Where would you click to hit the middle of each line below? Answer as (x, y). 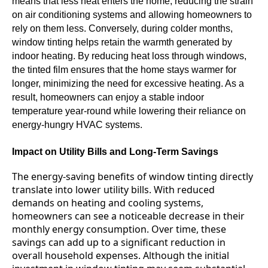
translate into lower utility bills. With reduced (113, 189)
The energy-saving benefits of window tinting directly (133, 176)
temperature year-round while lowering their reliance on (129, 111)
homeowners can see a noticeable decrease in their (128, 216)
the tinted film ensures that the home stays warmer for (124, 70)
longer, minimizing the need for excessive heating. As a (128, 84)
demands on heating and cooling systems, (108, 202)
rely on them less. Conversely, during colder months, (122, 29)
